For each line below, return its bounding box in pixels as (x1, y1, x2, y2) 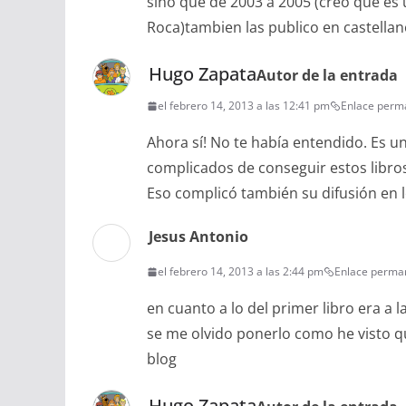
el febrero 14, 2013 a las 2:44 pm (158, 264, 324, 280)
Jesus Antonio (149, 227, 248, 247)
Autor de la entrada (256, 65, 398, 86)
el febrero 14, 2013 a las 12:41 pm (158, 98, 330, 114)
